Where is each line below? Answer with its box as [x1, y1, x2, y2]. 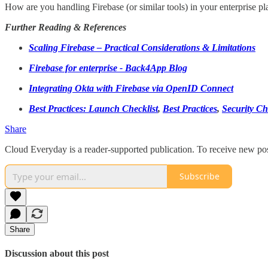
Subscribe [179, 170, 220, 182]
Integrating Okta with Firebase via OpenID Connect [29, 83, 233, 93]
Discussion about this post [5, 248, 109, 258]
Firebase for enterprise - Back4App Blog [29, 62, 187, 73]
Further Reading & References [5, 22, 126, 32]
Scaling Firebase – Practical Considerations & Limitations [29, 42, 255, 53]
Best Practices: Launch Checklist [29, 103, 158, 114]
